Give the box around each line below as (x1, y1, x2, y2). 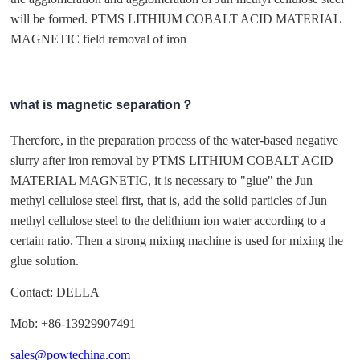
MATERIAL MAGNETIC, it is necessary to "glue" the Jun (10, 173, 313, 187)
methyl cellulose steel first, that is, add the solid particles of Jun (10, 193, 328, 207)
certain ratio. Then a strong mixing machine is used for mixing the (10, 233, 344, 247)
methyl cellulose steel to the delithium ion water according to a (10, 213, 326, 227)
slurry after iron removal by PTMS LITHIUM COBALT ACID (10, 153, 334, 167)
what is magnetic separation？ (10, 97, 194, 112)
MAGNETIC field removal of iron (10, 32, 187, 46)
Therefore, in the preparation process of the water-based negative (10, 133, 339, 147)
